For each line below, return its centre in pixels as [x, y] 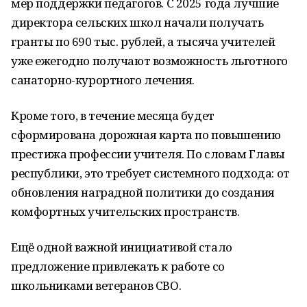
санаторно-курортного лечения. [103, 80]
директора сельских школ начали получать [137, 22]
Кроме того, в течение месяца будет [113, 115]
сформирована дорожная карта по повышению [146, 135]
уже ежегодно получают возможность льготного [149, 61]
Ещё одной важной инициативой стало [122, 247]
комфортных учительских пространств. [125, 211]
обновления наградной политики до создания [143, 192]
